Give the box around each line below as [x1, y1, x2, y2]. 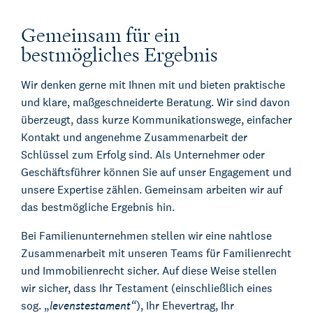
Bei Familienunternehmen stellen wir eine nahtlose [21, 228, 272, 244]
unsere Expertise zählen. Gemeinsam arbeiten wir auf [21, 182, 282, 198]
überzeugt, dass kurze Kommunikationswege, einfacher [21, 112, 292, 128]
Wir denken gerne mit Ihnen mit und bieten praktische [21, 78, 285, 93]
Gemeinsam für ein [21, 22, 180, 49]
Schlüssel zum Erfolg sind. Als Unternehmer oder [21, 147, 265, 163]
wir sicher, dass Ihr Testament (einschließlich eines [21, 281, 272, 296]
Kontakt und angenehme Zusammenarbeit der [21, 130, 247, 145]
